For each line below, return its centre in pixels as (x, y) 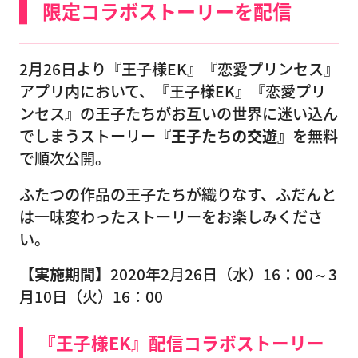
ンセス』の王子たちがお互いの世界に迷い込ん (179, 113)
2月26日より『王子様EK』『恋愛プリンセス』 (179, 68)
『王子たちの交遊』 (224, 135)
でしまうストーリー (88, 135)
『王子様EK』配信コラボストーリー (181, 343)
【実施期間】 (65, 274)
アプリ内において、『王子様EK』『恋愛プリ (173, 91)
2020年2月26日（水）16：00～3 (224, 274)
